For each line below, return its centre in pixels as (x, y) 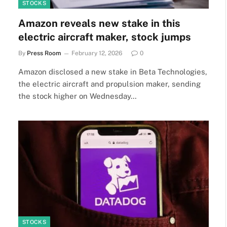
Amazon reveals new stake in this (99, 23)
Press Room (44, 53)
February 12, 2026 (97, 53)
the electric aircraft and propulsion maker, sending (109, 84)
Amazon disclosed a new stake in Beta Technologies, (113, 71)
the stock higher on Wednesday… (78, 96)
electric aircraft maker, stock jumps (105, 37)
